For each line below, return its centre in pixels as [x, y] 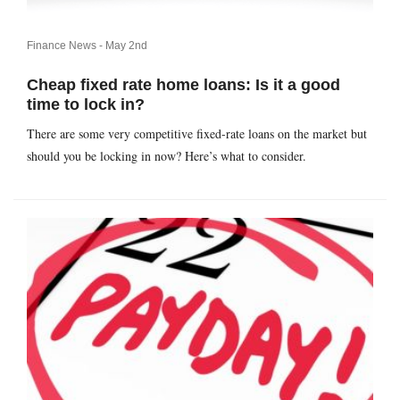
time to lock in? [86, 104]
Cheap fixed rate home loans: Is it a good [183, 84]
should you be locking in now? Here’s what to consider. [167, 155]
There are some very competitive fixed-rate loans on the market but [197, 133]
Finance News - [66, 45]
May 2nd [126, 45]
